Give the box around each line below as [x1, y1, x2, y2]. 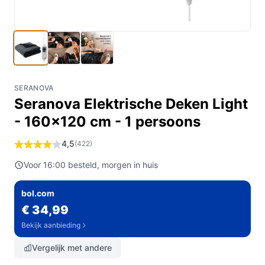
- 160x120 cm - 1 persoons [14, 113, 201, 130]
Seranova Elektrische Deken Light [14, 95, 248, 112]
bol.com [21, 188, 54, 198]
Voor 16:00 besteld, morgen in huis [24, 160, 158, 170]
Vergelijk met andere [32, 243, 112, 253]
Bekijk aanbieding [21, 221, 80, 230]
